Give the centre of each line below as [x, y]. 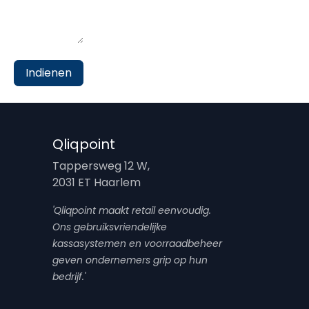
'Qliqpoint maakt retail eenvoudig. [132, 210]
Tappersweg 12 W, [104, 166]
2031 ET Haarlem [98, 182]
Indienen [49, 73]
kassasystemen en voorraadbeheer [137, 243]
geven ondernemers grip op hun [130, 260]
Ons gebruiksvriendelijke [110, 227]
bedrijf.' [69, 277]
